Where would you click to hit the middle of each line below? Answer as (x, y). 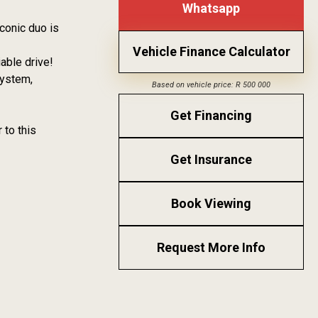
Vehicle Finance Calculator (211, 52)
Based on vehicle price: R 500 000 (212, 85)
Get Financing (212, 116)
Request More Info (212, 248)
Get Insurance (212, 160)
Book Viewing (212, 204)
